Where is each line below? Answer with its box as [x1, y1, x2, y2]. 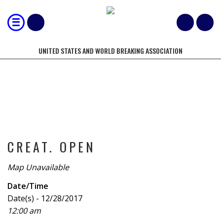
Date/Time [7, 181, 48, 191]
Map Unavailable [7, 162, 69, 173]
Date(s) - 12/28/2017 [7, 193, 82, 204]
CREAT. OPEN [7, 137, 95, 156]
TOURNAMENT [80, 79, 141, 94]
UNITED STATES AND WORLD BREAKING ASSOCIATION [38, 45, 183, 56]
